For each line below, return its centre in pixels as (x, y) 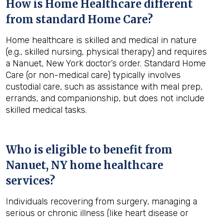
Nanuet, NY (37, 165)
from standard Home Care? (79, 19)
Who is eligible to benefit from (89, 150)
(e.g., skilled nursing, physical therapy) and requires (106, 52)
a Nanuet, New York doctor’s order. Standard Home (106, 63)
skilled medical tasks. (46, 110)
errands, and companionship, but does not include (105, 98)
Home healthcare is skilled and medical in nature (101, 40)
